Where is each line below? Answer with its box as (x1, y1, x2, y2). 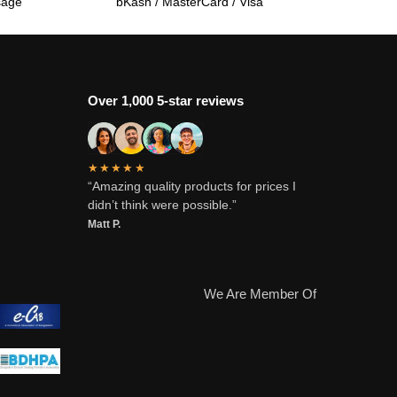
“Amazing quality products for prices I (87, 179, 296, 194)
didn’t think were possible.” (87, 198, 237, 213)
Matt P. (87, 218, 121, 231)
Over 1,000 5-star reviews (87, 93, 244, 109)
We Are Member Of (203, 285, 320, 301)
